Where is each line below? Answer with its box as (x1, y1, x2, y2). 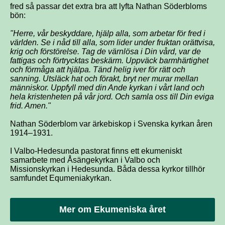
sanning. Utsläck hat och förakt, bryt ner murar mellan (10, 74, 198, 83)
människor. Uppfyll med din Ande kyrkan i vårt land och (10, 83, 204, 92)
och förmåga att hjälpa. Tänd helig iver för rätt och (10, 65, 185, 74)
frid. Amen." (10, 101, 51, 110)
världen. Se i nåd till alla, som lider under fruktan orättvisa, (10, 38, 215, 47)
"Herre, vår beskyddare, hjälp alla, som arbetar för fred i (10, 29, 205, 38)
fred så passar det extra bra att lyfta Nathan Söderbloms (10, 2, 207, 11)
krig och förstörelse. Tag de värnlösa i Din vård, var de (10, 47, 201, 56)
